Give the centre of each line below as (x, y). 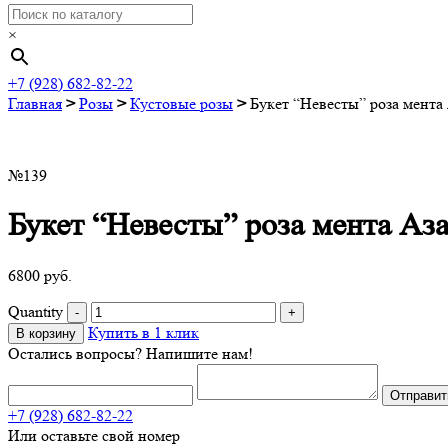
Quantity (35, 311)
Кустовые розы (181, 103)
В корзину (46, 333)
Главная (35, 103)
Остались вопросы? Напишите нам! (130, 353)
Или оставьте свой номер (94, 435)
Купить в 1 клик (143, 332)
